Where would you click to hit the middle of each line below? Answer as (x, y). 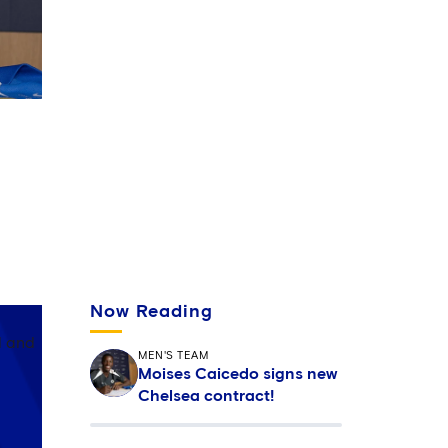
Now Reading (151, 312)
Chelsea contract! (206, 396)
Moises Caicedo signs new (237, 374)
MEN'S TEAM (173, 355)
